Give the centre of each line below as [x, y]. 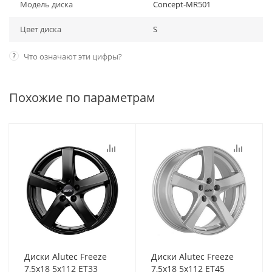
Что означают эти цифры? [73, 56]
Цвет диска [41, 29]
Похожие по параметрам [82, 97]
